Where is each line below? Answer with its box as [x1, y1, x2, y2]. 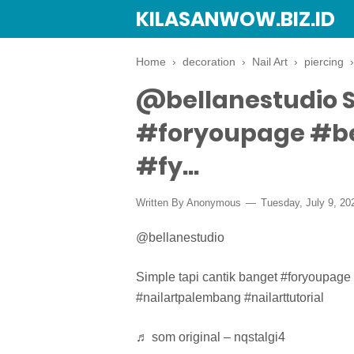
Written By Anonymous [136, 197, 244, 209]
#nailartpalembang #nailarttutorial [136, 290, 324, 304]
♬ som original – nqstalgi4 [136, 330, 285, 344]
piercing [304, 55, 344, 68]
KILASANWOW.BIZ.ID [136, 6, 335, 33]
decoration [183, 55, 235, 68]
